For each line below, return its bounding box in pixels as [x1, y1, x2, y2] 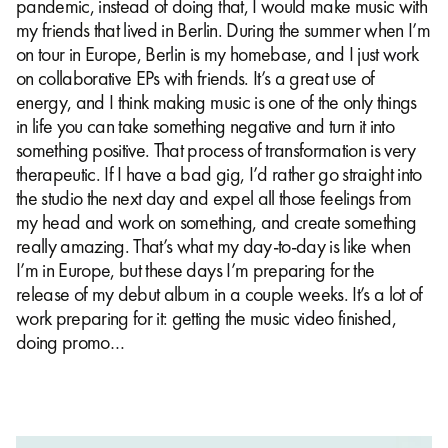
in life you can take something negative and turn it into [16, 112, 395, 139]
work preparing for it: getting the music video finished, [16, 304, 397, 331]
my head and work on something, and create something [16, 208, 417, 235]
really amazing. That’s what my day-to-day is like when [16, 232, 411, 259]
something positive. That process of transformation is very [16, 136, 416, 163]
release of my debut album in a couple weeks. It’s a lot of [16, 280, 423, 307]
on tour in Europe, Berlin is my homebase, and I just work [16, 40, 419, 67]
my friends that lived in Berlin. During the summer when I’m [16, 16, 431, 43]
